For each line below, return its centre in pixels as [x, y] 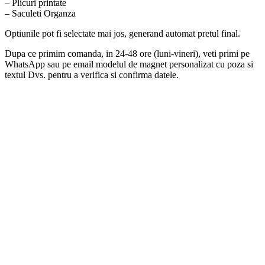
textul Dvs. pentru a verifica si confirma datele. [92, 75]
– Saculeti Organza [40, 13]
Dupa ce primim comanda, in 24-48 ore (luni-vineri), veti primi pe [127, 53]
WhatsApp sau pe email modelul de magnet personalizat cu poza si [129, 64]
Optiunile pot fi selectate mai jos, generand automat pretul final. [122, 33]
